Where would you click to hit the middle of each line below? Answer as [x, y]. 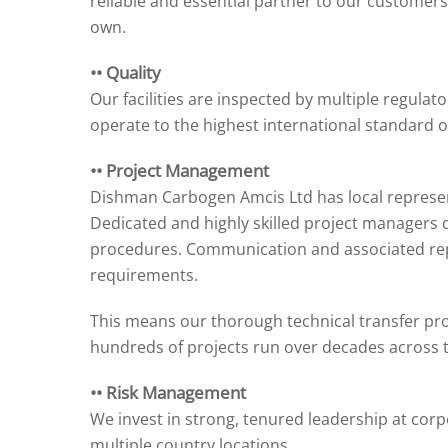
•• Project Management [179, 170]
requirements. [143, 275]
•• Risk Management [167, 392]
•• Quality [125, 72]
